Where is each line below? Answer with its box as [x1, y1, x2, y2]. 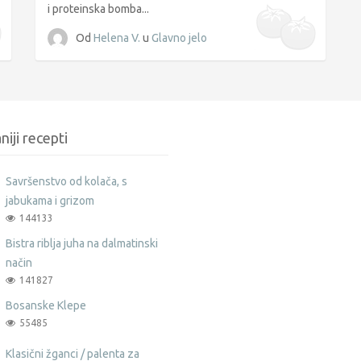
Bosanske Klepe [5, 298, 86, 312]
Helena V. [93, 31, 143, 44]
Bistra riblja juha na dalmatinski [5, 236, 158, 250]
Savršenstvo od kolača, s [5, 174, 127, 188]
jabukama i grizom [5, 193, 94, 207]
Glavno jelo [151, 31, 207, 44]
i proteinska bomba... [48, 2, 149, 15]
